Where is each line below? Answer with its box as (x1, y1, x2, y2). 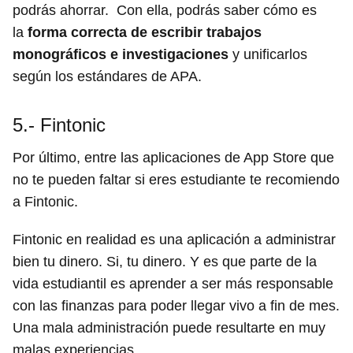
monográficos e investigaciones (13, 46, 229, 63)
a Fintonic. (13, 194, 78, 210)
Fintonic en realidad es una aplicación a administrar (13, 232, 336, 248)
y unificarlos (229, 46, 307, 63)
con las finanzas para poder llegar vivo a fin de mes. (13, 298, 340, 314)
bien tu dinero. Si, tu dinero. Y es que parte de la (13, 254, 317, 270)
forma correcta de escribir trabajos (28, 24, 262, 41)
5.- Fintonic (13, 114, 106, 136)
